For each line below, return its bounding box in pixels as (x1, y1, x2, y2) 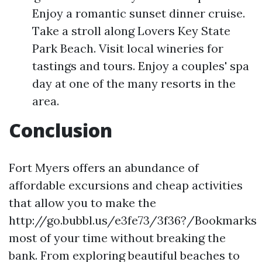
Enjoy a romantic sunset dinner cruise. (32, 6, 245, 20)
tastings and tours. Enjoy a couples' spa (32, 58, 249, 73)
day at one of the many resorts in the (32, 76, 236, 91)
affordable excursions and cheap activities (9, 178, 243, 192)
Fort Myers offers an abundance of (9, 160, 199, 175)
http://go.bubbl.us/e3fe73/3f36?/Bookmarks (9, 213, 257, 227)
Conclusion (9, 118, 112, 143)
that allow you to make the (9, 195, 156, 210)
